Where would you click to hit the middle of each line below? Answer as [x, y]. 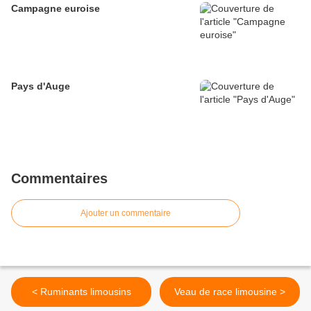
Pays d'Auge [41, 86]
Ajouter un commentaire [126, 213]
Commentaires [59, 178]
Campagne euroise [56, 8]
